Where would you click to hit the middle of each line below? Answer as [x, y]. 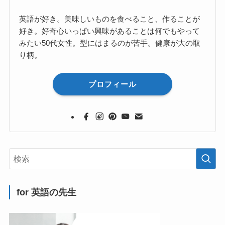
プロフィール [113, 84]
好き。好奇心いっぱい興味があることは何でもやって [110, 31]
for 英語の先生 [47, 193]
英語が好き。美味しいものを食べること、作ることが [110, 19]
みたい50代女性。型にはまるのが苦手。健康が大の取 [110, 43]
